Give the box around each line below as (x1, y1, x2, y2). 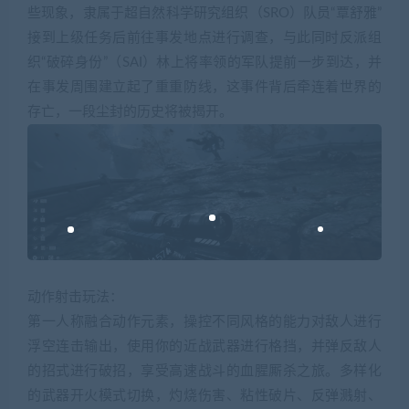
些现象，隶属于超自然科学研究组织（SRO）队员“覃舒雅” (27, 5, 382, 20)
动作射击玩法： (27, 289, 123, 304)
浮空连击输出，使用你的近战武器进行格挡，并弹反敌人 (27, 339, 382, 353)
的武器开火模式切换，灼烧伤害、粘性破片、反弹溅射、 (27, 388, 382, 403)
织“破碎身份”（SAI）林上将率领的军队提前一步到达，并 (27, 55, 382, 69)
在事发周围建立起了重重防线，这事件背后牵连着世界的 (27, 79, 382, 94)
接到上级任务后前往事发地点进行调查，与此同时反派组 (27, 30, 382, 45)
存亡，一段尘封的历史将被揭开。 (27, 104, 233, 119)
